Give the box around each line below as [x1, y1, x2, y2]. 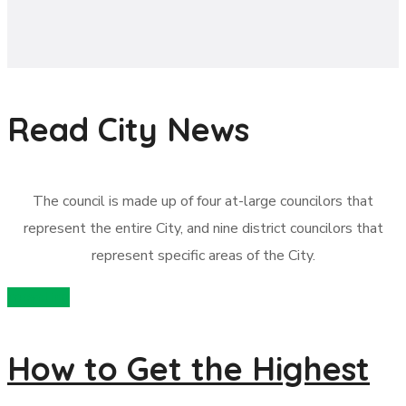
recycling [7, 287, 70, 307]
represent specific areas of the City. [91, 246, 315, 266]
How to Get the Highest [7, 348, 370, 389]
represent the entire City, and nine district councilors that [23, 218, 383, 238]
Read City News [7, 109, 249, 150]
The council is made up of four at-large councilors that [33, 191, 373, 211]
